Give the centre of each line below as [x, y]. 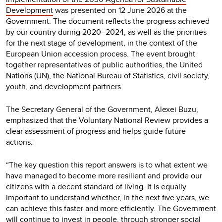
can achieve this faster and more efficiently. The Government [111, 208]
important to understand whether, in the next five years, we [108, 197]
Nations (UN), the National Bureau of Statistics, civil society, [108, 75]
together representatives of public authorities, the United [104, 64]
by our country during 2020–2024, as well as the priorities [106, 32]
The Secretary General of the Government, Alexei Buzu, [102, 109]
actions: [20, 142]
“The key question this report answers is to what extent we [107, 165]
